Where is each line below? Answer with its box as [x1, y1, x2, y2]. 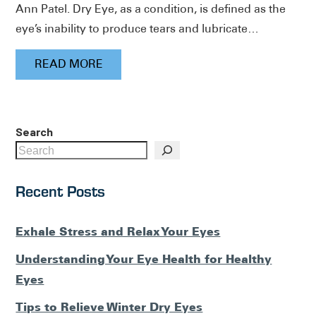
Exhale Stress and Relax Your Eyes [16, 224, 221, 238]
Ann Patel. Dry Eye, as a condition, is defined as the [16, 1, 286, 16]
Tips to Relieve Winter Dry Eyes [16, 299, 203, 314]
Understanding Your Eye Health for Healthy [16, 251, 272, 266]
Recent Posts [16, 179, 106, 201]
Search [16, 124, 54, 138]
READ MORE [34, 57, 103, 71]
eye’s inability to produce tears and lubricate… [16, 21, 260, 35]
